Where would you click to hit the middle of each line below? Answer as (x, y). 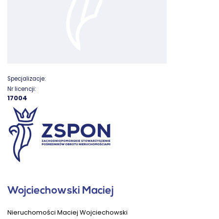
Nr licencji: (22, 89)
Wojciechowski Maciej (61, 191)
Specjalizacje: (27, 78)
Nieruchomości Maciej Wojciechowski (67, 212)
